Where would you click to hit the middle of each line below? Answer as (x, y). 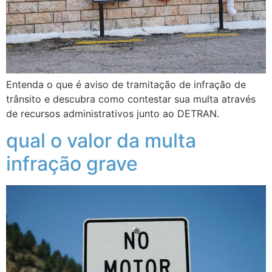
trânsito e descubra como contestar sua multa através (131, 99)
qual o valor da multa (101, 141)
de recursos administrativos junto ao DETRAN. (113, 113)
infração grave (72, 164)
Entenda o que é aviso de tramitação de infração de (126, 84)
